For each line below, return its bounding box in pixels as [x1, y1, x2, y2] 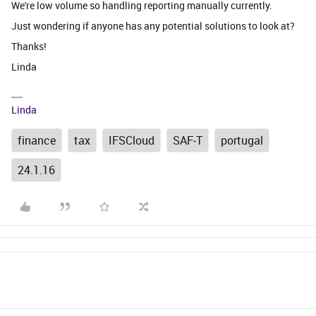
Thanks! [11, 39, 47, 53]
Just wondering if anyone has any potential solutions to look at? [11, 19, 299, 32]
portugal [221, 133, 263, 148]
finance [18, 133, 56, 148]
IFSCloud [109, 133, 154, 148]
